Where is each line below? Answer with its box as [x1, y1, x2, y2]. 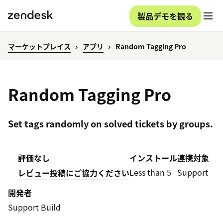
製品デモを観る [137, 9, 193, 22]
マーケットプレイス [8, 41, 71, 52]
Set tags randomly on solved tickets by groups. [8, 117, 213, 131]
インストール [129, 152, 177, 164]
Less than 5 [129, 166, 171, 179]
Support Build [8, 201, 61, 214]
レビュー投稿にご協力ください [18, 167, 129, 179]
